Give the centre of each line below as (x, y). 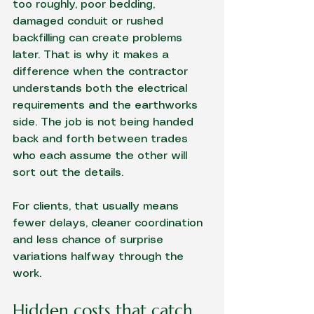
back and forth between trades (102, 139)
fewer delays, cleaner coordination (109, 223)
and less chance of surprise (90, 240)
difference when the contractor (102, 72)
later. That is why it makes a (93, 55)
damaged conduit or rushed (90, 21)
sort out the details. (68, 173)
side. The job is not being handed (105, 122)
